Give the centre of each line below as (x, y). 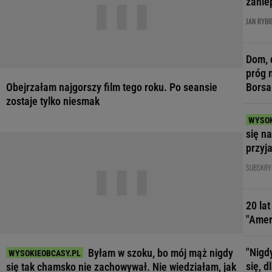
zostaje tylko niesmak (53, 101)
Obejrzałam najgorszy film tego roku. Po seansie (112, 87)
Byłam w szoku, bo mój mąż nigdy (161, 253)
